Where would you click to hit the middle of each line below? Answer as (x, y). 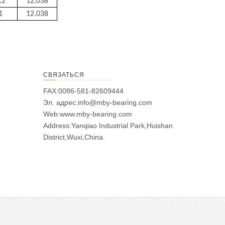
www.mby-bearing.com (96, 114)
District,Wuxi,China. (74, 137)
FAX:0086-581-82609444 (83, 91)
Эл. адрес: (61, 102)
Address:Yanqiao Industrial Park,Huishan (108, 126)
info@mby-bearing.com (115, 102)
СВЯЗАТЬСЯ (64, 75)
